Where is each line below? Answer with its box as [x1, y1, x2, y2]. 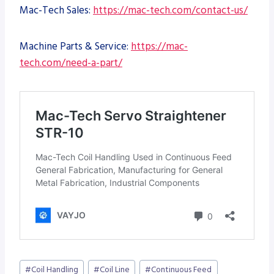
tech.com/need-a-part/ [20, 55, 122, 70]
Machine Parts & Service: [20, 39, 131, 54]
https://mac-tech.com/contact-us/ [93, 2, 248, 18]
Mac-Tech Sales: [20, 2, 93, 18]
